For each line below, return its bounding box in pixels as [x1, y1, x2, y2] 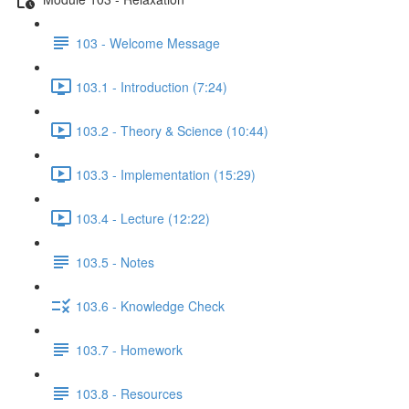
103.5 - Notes [76, 252, 154, 271]
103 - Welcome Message [76, 33, 220, 52]
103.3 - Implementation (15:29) [76, 164, 256, 184]
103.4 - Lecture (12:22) [76, 208, 210, 227]
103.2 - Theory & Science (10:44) [76, 121, 268, 140]
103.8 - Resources [76, 383, 183, 403]
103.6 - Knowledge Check [76, 296, 225, 315]
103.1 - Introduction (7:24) [76, 77, 227, 96]
